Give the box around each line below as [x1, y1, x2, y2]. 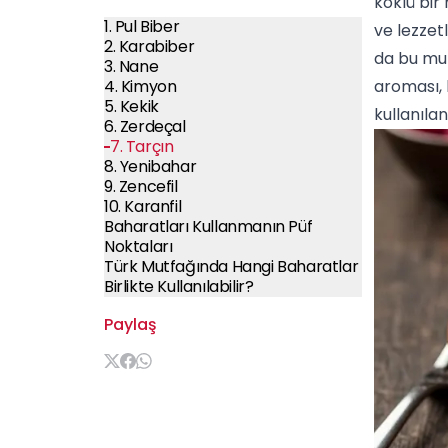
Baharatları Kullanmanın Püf [104, 215, 313, 238]
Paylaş [104, 313, 157, 336]
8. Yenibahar [104, 155, 197, 178]
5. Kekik [104, 95, 159, 118]
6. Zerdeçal [104, 115, 186, 138]
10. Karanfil [104, 195, 182, 218]
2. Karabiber [104, 35, 195, 58]
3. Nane [104, 55, 159, 78]
